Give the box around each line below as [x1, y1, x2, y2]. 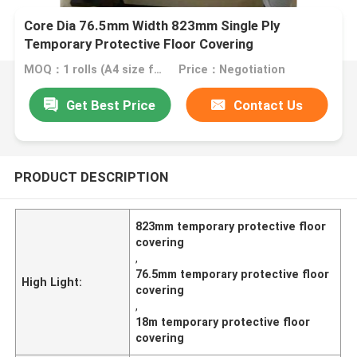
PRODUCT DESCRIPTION [14, 168, 168, 185]
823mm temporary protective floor [135, 219, 327, 233]
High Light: [22, 275, 83, 288]
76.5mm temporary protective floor [135, 267, 330, 280]
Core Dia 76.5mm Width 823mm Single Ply [24, 18, 280, 34]
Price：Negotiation [178, 63, 285, 76]
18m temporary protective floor [135, 315, 311, 328]
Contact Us [233, 96, 304, 113]
